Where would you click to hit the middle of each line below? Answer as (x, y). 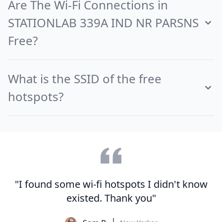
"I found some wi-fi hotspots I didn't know (111, 184)
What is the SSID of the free (85, 79)
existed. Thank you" (111, 198)
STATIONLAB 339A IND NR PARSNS (103, 23)
